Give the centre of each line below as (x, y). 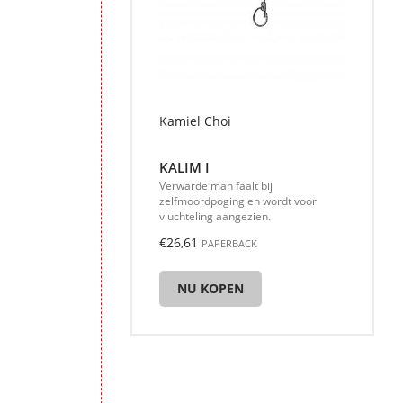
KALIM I (184, 168)
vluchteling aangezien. (215, 216)
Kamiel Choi (195, 121)
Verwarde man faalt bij (216, 186)
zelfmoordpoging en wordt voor (238, 201)
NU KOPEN (210, 289)
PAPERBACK (229, 244)
